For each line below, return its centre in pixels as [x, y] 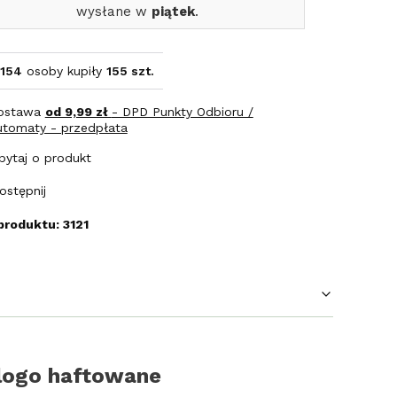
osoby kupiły [65, 71]
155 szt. [131, 71]
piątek [173, 12]
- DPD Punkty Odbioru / [182, 112]
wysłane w [113, 12]
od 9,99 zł [78, 112]
